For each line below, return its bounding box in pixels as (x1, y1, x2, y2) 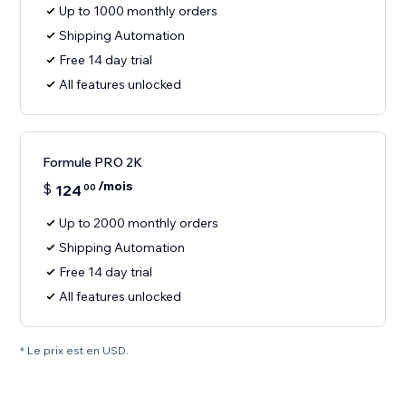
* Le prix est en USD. (20, 343, 130, 358)
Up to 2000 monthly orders (59, 215, 219, 232)
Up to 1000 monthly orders (59, 3, 218, 20)
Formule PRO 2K (43, 154, 143, 171)
